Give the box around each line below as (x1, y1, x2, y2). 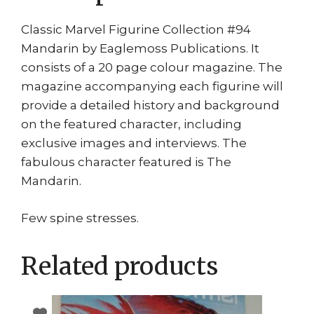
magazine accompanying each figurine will (21, 79, 283, 94)
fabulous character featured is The (21, 155, 231, 170)
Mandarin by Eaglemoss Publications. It (21, 41, 259, 56)
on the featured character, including (21, 117, 242, 132)
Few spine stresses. (21, 210, 139, 225)
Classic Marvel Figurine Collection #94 (21, 22, 251, 37)
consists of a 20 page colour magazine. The (21, 60, 282, 75)
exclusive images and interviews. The (21, 136, 247, 151)
